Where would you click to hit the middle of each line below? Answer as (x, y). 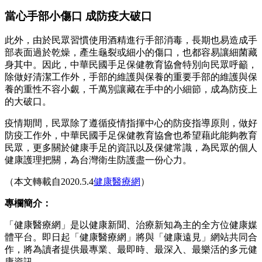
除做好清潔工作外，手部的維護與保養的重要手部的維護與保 (131, 77)
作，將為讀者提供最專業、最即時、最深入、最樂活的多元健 (131, 250)
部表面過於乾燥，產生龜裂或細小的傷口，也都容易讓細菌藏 (131, 53)
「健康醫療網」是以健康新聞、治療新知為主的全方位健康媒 (131, 225)
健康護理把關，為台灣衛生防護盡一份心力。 (98, 160)
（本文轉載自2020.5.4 (49, 182)
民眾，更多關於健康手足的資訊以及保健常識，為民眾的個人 (131, 148)
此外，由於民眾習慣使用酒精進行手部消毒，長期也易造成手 (131, 40)
